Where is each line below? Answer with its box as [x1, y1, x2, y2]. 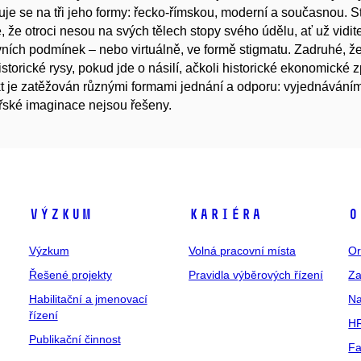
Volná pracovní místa [188, 244, 296, 257]
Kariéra [188, 205, 262, 223]
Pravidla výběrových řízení [188, 268, 323, 281]
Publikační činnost [28, 333, 121, 346]
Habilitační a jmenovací [28, 293, 147, 305]
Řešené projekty [28, 268, 112, 281]
